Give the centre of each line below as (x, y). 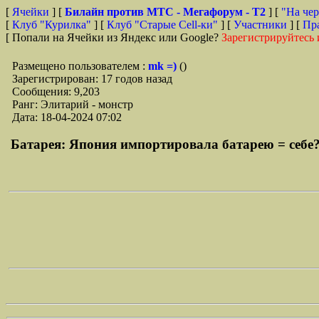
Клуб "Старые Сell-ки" (162, 25)
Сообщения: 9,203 (56, 91)
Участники (260, 25)
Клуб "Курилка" (52, 25)
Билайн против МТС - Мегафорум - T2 (167, 12)
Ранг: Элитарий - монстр (73, 104)
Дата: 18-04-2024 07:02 (67, 117)
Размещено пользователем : (80, 66)
